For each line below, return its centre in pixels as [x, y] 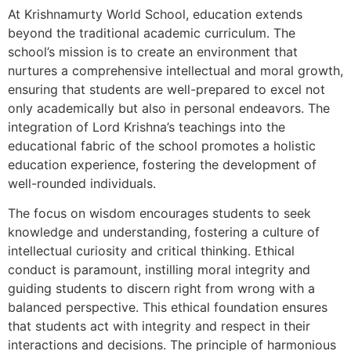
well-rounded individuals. [82, 183]
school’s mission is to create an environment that [153, 51]
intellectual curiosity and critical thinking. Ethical [151, 250]
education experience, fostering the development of [162, 164]
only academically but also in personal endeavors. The [169, 108]
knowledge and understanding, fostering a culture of [164, 232]
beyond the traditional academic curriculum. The [152, 33]
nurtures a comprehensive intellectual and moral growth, [175, 70]
